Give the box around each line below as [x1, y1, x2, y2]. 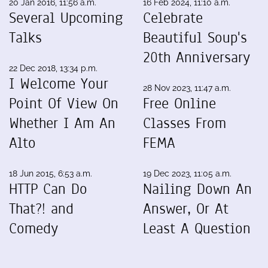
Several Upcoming [9, 7, 123, 28]
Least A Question [143, 218, 251, 239]
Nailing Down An [143, 178, 252, 199]
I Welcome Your [9, 73, 108, 94]
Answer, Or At [143, 198, 229, 219]
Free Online [143, 93, 216, 114]
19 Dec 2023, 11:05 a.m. [143, 168, 232, 178]
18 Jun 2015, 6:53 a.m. [9, 168, 92, 178]
